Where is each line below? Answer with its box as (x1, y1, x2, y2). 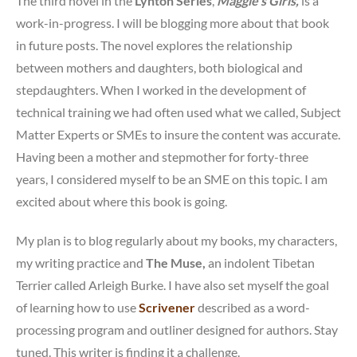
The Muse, (146, 255, 206, 271)
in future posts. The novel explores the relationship (16, 37, 292, 53)
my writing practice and (16, 255, 146, 271)
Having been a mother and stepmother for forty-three (16, 149, 308, 165)
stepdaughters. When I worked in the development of (16, 82, 306, 98)
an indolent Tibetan (206, 255, 315, 271)
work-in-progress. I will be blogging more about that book (16, 15, 329, 31)
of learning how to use (16, 300, 139, 316)
